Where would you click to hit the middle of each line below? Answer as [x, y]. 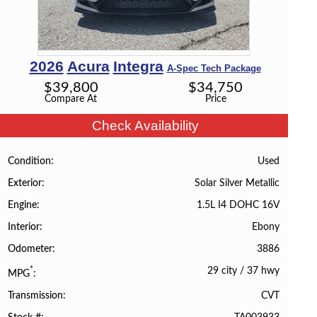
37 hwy [263, 271]
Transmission [36, 296]
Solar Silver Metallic [237, 183]
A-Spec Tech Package [214, 69]
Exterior [25, 183]
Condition [30, 161]
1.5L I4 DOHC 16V [238, 204]
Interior [24, 227]
